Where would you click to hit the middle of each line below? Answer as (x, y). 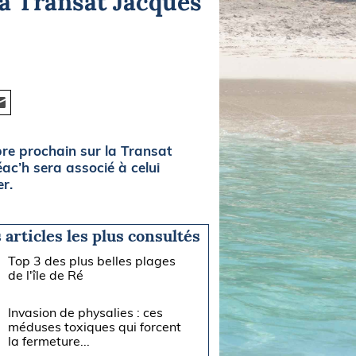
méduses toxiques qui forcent (95, 326)
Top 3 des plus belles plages (92, 260)
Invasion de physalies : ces (86, 312)
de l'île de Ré (46, 275)
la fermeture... (49, 341)
